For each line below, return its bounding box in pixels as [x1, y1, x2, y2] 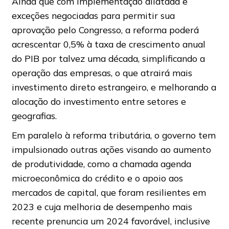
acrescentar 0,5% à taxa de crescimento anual [11, 38, 205, 50]
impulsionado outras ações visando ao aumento [11, 144, 211, 155]
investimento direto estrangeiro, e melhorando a [11, 81, 216, 93]
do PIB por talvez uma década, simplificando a [11, 53, 205, 64]
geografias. [11, 110, 57, 122]
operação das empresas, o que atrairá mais [11, 67, 192, 79]
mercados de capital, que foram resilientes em [11, 187, 206, 198]
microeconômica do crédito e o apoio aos [11, 172, 183, 184]
